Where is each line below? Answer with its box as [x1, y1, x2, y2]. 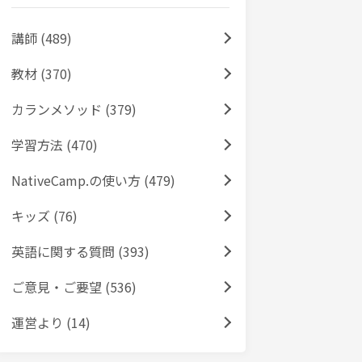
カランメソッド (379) [11, 99, 137, 119]
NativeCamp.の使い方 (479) [11, 170, 175, 190]
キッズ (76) [11, 205, 78, 225]
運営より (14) [11, 312, 90, 332]
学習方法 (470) [11, 134, 98, 154]
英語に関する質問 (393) [11, 241, 149, 261]
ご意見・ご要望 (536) [11, 276, 137, 297]
